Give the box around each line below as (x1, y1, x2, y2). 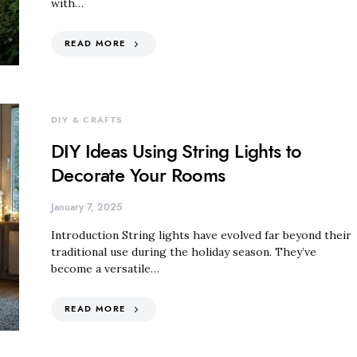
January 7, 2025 (51, 201, 122, 214)
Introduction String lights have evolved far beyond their (51, 228, 351, 242)
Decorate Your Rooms (51, 162, 226, 188)
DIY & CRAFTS (51, 114, 124, 126)
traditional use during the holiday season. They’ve (51, 245, 316, 259)
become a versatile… (51, 261, 159, 276)
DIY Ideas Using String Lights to (51, 138, 302, 164)
